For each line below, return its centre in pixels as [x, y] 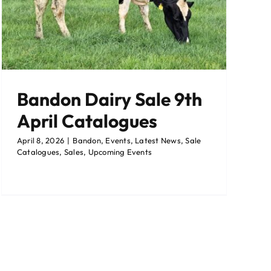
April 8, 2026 [41, 141]
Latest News [158, 141]
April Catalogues [87, 121]
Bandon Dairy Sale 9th [109, 100]
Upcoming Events [120, 152]
